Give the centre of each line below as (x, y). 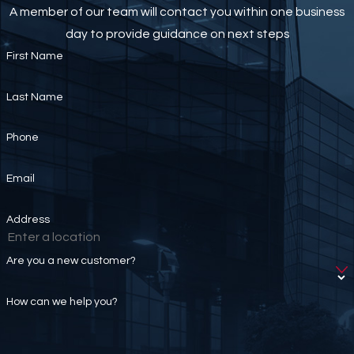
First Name (34, 56)
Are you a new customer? (71, 260)
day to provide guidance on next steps (177, 34)
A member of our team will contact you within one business (177, 11)
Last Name (34, 97)
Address (28, 219)
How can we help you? (62, 301)
